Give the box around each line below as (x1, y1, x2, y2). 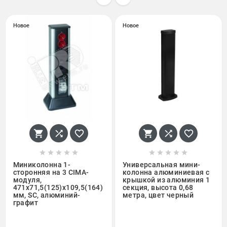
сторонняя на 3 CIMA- (13, 168, 89, 176)
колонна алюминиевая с (123, 168, 210, 176)
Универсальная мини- (123, 160, 201, 169)
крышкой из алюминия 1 (123, 175, 210, 184)
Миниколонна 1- (13, 160, 71, 169)
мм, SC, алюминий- (13, 191, 81, 199)
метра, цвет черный (123, 191, 194, 199)
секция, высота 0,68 (123, 183, 194, 192)
